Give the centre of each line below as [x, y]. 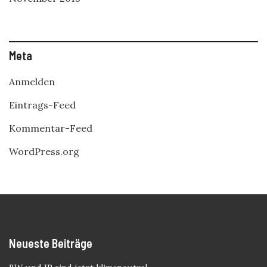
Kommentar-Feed [51, 128]
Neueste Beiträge [51, 243]
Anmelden [32, 82]
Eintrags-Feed [42, 105]
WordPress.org [44, 151]
